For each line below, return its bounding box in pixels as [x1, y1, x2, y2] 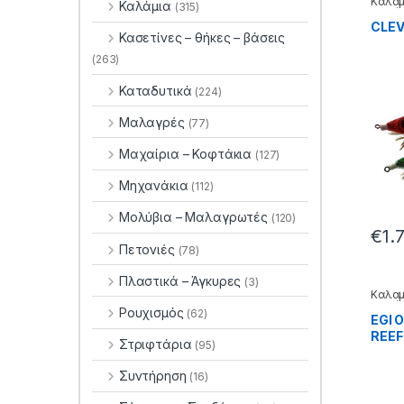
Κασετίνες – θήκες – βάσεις [118, 30, 286, 46]
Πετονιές [118, 241, 179, 257]
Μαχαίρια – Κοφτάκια [118, 145, 256, 161]
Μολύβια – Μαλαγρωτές [118, 209, 271, 225]
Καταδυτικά [118, 82, 196, 98]
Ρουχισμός [118, 304, 188, 320]
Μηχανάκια [118, 178, 192, 194]
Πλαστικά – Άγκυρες [118, 272, 245, 289]
